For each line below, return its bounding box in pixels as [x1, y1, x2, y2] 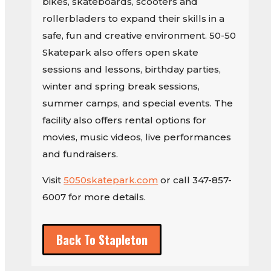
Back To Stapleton [56, 230, 148, 249]
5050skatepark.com [64, 174, 158, 186]
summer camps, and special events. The [42, 97, 233, 109]
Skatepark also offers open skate [42, 47, 199, 59]
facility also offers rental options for [42, 114, 207, 126]
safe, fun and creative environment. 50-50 [42, 30, 237, 42]
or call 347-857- [158, 174, 232, 186]
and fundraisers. [42, 148, 119, 160]
